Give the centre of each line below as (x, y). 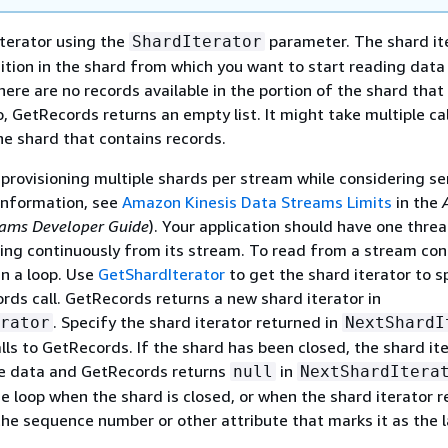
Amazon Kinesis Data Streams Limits (257, 202)
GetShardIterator (161, 274)
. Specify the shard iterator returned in (197, 322)
